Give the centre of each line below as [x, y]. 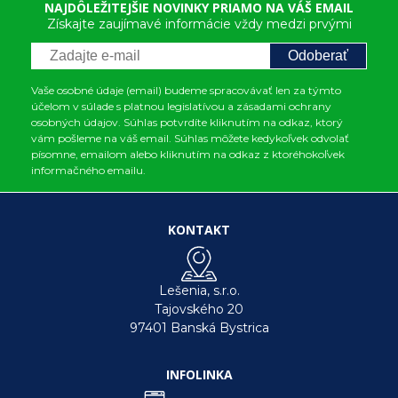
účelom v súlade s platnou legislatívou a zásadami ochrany [181, 106]
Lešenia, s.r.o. [199, 291]
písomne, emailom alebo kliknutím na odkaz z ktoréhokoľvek [188, 154]
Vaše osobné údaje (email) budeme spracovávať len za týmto [186, 90]
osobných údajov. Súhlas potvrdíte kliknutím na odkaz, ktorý [187, 122]
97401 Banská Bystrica [199, 328]
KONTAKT [199, 230]
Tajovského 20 [199, 309]
